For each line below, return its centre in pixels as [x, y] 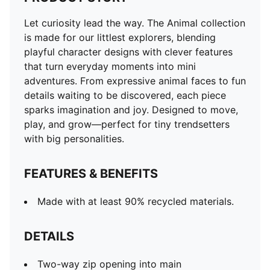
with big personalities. [74, 139]
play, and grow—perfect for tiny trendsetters [127, 124]
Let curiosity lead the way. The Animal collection [135, 23]
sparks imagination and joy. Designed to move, [131, 110]
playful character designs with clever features [128, 52]
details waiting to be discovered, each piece [125, 95]
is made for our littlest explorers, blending [120, 37]
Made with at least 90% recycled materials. [136, 201]
